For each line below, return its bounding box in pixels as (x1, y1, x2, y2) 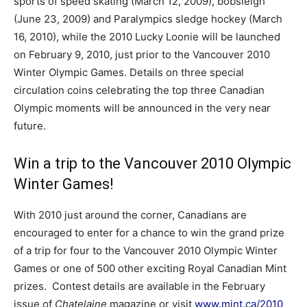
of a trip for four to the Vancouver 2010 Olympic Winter (14, 244, 278, 257)
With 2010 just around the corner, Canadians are (14, 208, 247, 221)
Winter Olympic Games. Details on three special (14, 66, 244, 79)
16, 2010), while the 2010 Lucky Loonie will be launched (14, 30, 280, 43)
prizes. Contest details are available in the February (14, 280, 265, 293)
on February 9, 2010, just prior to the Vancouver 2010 (14, 48, 270, 61)
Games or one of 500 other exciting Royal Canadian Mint (14, 262, 286, 275)
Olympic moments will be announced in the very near (14, 101, 271, 114)
